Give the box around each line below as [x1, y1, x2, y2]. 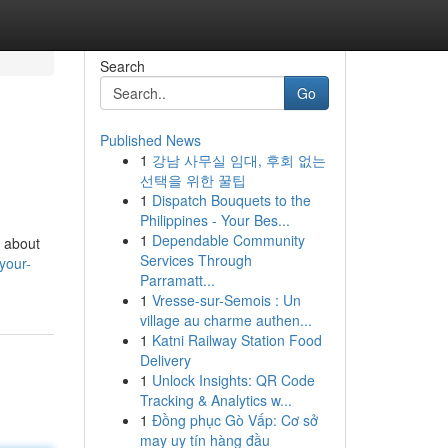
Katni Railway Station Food [151, 330, 322, 350]
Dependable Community [151, 230, 305, 250]
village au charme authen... [139, 310, 312, 330]
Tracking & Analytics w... [139, 390, 292, 410]
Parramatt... [139, 270, 215, 290]
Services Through [139, 250, 252, 270]
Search [99, 56, 145, 76]
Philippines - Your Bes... [139, 210, 290, 230]
